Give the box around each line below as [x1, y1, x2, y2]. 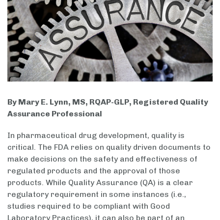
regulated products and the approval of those [7, 165, 180, 175]
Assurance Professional [7, 109, 102, 118]
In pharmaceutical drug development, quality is [7, 130, 185, 140]
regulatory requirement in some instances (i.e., [7, 189, 186, 199]
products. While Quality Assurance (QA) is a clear [7, 177, 193, 187]
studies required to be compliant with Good [7, 201, 170, 211]
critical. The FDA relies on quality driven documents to [7, 142, 211, 152]
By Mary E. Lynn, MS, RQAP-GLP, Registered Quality [7, 97, 208, 107]
